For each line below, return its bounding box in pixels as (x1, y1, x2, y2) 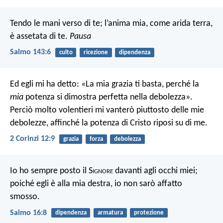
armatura (97, 210, 123, 217)
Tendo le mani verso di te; (10, 18, 103, 28)
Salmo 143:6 (10, 48, 51, 56)
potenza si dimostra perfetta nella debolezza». (23, 93, 193, 103)
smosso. (10, 192, 40, 202)
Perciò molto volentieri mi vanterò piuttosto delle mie (10, 106, 204, 115)
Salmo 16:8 (10, 209, 47, 217)
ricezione (83, 49, 108, 56)
